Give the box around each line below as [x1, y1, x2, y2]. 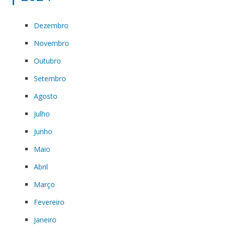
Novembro [34, 38, 69, 48]
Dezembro [34, 20, 69, 30]
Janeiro [34, 214, 56, 224]
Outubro [34, 55, 61, 66]
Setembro [34, 73, 66, 83]
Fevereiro [34, 197, 65, 207]
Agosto [34, 91, 58, 101]
